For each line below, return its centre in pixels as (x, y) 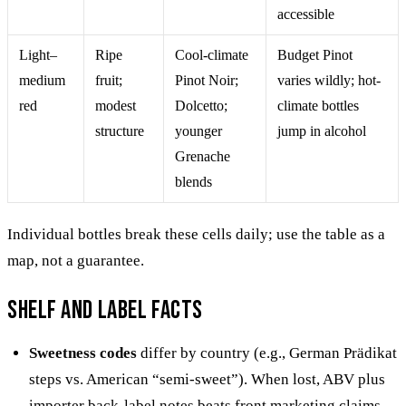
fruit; (109, 80)
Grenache (203, 156)
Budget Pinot (315, 54)
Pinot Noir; (207, 80)
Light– (38, 54)
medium (42, 80)
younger (198, 130)
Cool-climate (212, 54)
